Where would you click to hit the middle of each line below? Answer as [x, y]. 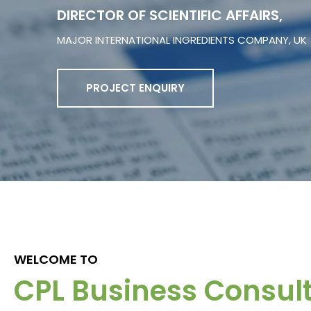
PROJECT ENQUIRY [135, 88]
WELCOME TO [56, 259]
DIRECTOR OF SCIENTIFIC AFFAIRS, [170, 15]
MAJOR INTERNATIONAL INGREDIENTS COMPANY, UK [182, 40]
